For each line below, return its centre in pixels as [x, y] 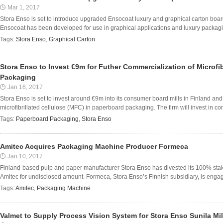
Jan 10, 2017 [25, 156]
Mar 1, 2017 [24, 7]
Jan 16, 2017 [25, 87]
